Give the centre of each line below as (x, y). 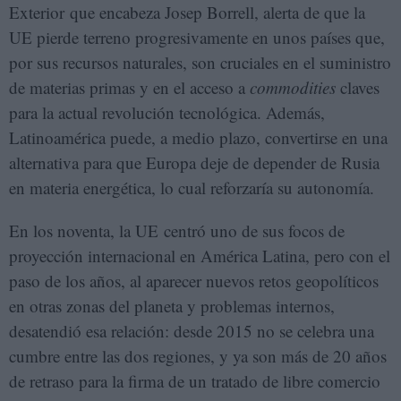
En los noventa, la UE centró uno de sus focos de (177, 230)
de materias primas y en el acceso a (129, 87)
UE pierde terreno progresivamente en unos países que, (197, 37)
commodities (295, 87)
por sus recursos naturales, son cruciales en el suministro (200, 62)
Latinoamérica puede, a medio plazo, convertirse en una (198, 137)
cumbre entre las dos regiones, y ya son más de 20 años (198, 356)
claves (360, 87)
